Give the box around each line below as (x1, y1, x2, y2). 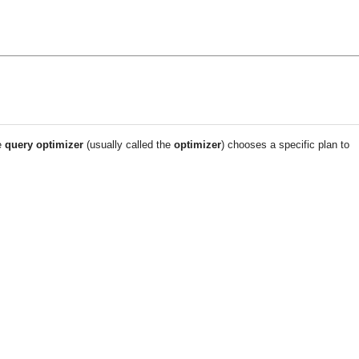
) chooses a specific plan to (221, 138, 349, 151)
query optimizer (5, 138, 83, 151)
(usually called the (83, 138, 174, 151)
